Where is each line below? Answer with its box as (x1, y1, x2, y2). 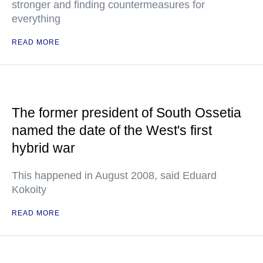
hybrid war (12, 140, 75, 156)
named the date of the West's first (12, 123, 212, 138)
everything (12, 13, 60, 25)
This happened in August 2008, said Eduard (12, 170, 217, 181)
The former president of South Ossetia (12, 105, 241, 120)
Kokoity (12, 184, 46, 195)
